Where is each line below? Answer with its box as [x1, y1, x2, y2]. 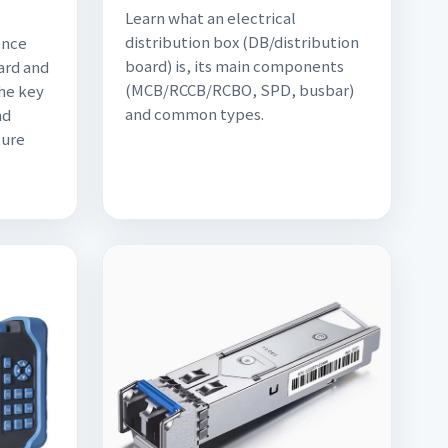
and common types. [125, 103, 264, 124]
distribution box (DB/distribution [125, 31, 359, 52]
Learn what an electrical [125, 7, 296, 28]
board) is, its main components [125, 55, 344, 76]
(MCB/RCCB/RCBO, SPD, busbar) [125, 79, 354, 100]
